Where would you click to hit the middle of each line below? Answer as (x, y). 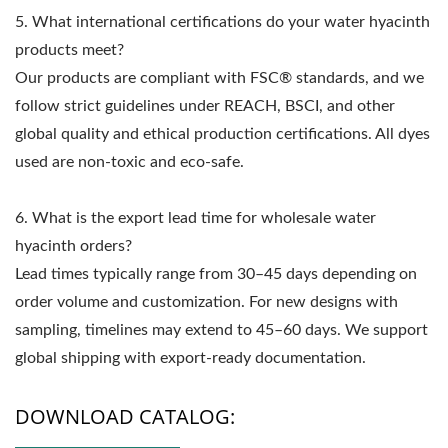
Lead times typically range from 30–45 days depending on (216, 274)
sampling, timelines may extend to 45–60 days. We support (221, 330)
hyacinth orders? (73, 246)
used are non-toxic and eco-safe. (129, 162)
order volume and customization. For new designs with (206, 302)
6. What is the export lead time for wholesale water (195, 218)
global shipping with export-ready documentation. (190, 358)
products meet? (69, 50)
